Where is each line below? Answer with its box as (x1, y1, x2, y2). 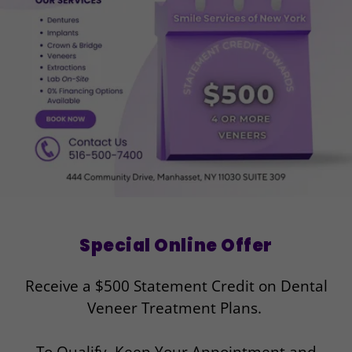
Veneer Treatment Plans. (86, 298, 266, 318)
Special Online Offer (79, 233, 273, 258)
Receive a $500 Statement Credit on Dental (24, 276, 328, 296)
